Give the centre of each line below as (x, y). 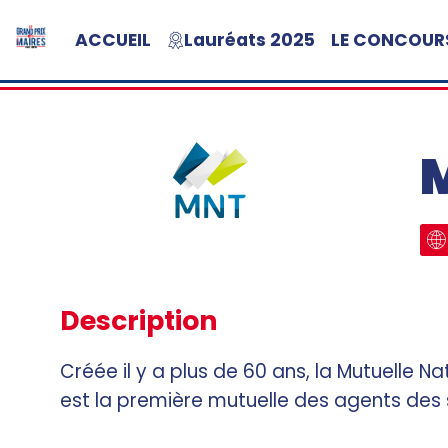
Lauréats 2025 (249, 40)
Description (139, 321)
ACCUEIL (113, 40)
